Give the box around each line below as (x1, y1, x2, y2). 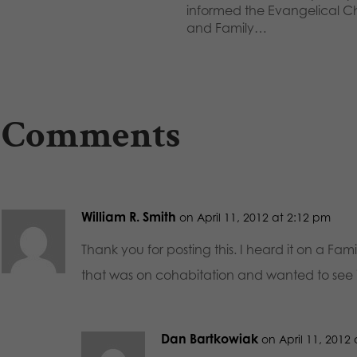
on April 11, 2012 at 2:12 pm (178, 210, 331, 224)
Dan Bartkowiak (160, 331, 258, 347)
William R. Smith (80, 209, 176, 225)
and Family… (186, 20, 267, 36)
